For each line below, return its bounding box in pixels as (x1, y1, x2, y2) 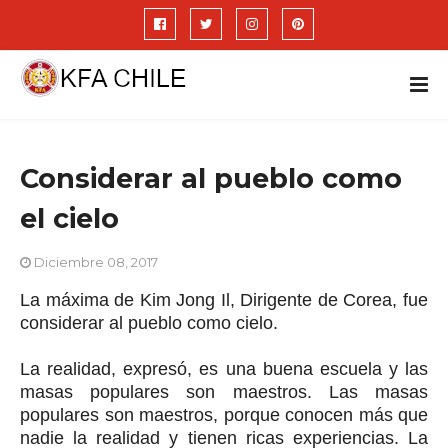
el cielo (20, 202, 119, 235)
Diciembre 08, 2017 (34, 254, 158, 270)
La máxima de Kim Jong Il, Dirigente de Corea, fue (20, 290, 428, 310)
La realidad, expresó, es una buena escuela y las (20, 359, 428, 379)
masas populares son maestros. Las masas (20, 382, 428, 402)
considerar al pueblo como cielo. (20, 313, 283, 333)
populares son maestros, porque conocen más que (20, 405, 428, 425)
